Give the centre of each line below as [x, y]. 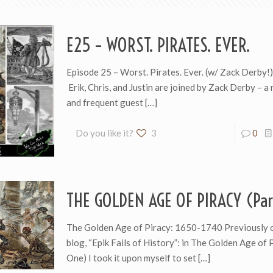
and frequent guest [105, 102]
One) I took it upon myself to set [131, 257]
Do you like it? [104, 133]
